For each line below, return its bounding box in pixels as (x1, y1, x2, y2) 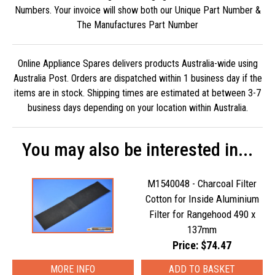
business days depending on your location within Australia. (27, 102, 248, 114)
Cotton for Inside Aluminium (145, 193, 259, 205)
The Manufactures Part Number (77, 19, 198, 31)
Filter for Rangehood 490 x (149, 208, 255, 220)
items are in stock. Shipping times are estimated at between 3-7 (14, 87, 261, 99)
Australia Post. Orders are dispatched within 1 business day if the (13, 72, 262, 84)
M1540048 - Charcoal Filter (147, 177, 257, 190)
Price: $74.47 (172, 239, 232, 252)
